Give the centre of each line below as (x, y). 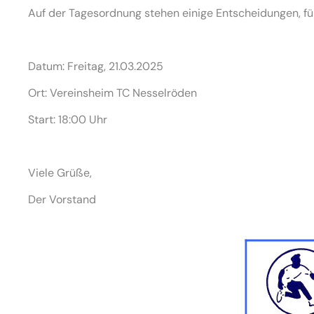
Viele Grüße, (60, 173)
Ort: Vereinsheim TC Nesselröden (112, 93)
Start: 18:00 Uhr (68, 120)
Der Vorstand (62, 199)
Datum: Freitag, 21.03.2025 (96, 66)
